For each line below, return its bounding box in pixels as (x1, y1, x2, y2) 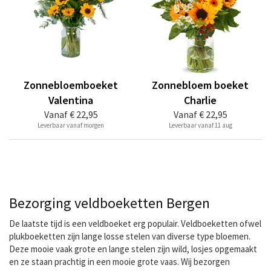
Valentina (48, 93, 93, 107)
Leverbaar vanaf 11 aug (168, 121, 232, 129)
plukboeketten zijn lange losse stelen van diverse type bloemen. (9, 230, 250, 242)
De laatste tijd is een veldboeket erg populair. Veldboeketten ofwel (9, 218, 261, 229)
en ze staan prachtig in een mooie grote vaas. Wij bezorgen (9, 256, 230, 267)
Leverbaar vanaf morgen (38, 121, 104, 129)
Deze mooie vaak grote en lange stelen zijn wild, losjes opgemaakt (9, 243, 257, 255)
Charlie (184, 93, 217, 107)
